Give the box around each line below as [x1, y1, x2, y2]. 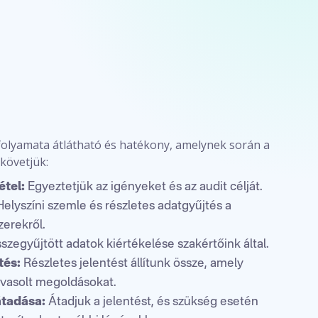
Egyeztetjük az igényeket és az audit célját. [25, 181, 263, 193]
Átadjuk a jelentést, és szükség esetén [45, 296, 259, 308]
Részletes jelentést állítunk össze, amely [21, 258, 244, 270]
